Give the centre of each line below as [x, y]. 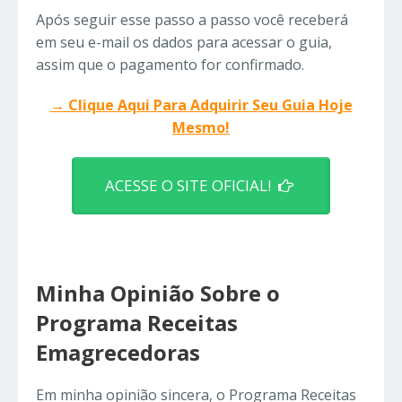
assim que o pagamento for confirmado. [170, 65]
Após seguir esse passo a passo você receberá [192, 20]
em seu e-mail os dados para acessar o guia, [184, 43]
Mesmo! [201, 128]
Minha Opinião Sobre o [158, 293]
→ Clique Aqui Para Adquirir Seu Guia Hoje [201, 105]
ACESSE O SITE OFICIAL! [192, 185]
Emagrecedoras [118, 353]
